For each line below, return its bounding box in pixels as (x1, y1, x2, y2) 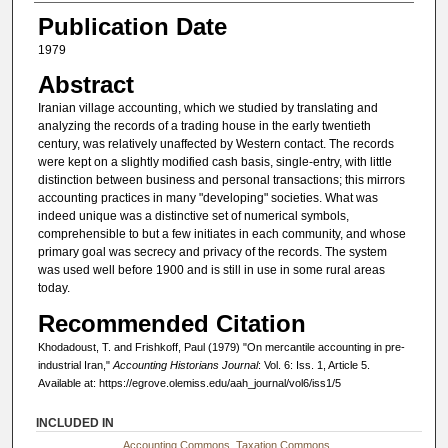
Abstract (37, 71, 134, 99)
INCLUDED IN (36, 415, 115, 430)
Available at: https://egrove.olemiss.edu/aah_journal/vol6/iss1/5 (37, 376, 341, 389)
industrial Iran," (37, 358, 113, 371)
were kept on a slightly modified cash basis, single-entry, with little (37, 155, 392, 170)
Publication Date (37, 12, 227, 40)
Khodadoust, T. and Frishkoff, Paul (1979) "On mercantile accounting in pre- (37, 340, 405, 353)
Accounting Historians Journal (112, 358, 258, 371)
